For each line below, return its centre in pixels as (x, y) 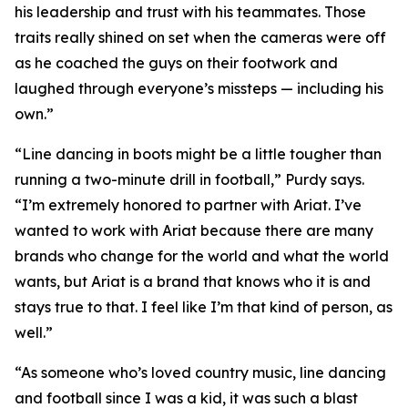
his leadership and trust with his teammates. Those (190, 12)
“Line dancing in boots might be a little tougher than (198, 154)
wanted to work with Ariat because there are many (194, 230)
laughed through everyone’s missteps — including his (199, 88)
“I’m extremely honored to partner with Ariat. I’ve (188, 205)
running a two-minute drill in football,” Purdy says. (189, 179)
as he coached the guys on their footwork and (176, 63)
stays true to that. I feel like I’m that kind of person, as (204, 307)
